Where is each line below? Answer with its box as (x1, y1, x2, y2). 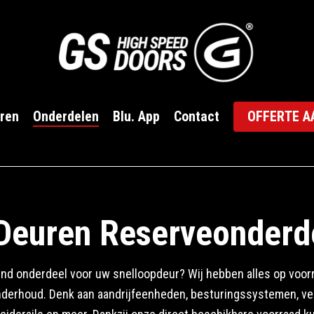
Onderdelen (33, 108, 99, 125)
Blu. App (113, 108, 160, 125)
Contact (174, 108, 219, 125)
